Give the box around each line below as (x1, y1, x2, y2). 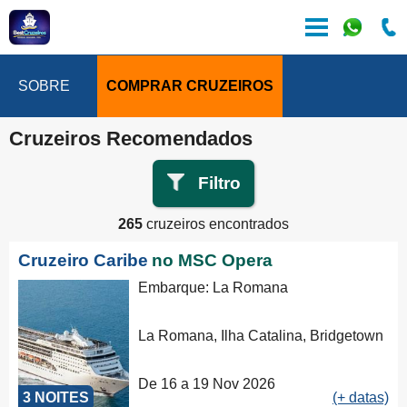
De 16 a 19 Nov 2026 (138, 376, 276, 392)
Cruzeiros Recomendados (9, 127, 253, 150)
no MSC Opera (152, 251, 273, 270)
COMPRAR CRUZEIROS (106, 78, 273, 94)
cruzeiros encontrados (143, 216, 289, 232)
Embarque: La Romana (138, 280, 289, 295)
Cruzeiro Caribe (18, 251, 148, 270)
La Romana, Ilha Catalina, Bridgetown (138, 328, 384, 344)
